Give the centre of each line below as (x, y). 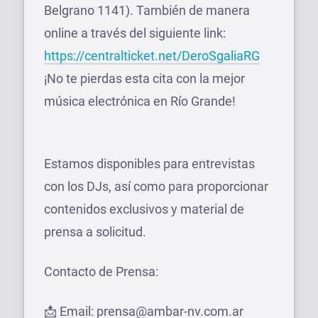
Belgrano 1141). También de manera (147, 10)
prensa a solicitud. (95, 231)
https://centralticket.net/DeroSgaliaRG (152, 55)
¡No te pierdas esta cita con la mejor (144, 78)
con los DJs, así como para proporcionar (156, 186)
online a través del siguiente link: (135, 33)
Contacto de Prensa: (101, 271)
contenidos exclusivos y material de (144, 209)
